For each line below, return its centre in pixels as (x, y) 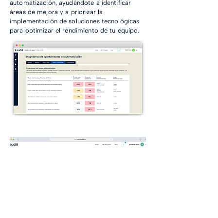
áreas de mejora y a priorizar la (56, 12)
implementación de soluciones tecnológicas (75, 21)
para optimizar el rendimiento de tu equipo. (75, 30)
